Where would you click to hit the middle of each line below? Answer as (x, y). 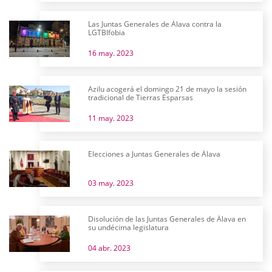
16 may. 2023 (111, 53)
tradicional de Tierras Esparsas (141, 97)
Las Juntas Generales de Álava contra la (155, 24)
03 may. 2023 (111, 183)
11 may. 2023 (111, 118)
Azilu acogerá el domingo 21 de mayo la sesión (167, 89)
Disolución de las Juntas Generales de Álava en (167, 219)
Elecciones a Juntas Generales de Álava (154, 154)
